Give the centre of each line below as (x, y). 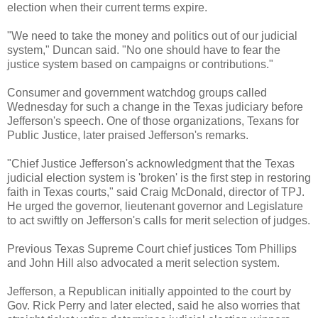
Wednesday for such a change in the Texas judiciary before (155, 107)
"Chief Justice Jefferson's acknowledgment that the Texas (151, 164)
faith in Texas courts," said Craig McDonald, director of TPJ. (156, 192)
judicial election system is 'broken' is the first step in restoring (159, 178)
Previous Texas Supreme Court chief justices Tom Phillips (152, 249)
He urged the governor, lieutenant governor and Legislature (155, 207)
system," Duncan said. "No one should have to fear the (144, 50)
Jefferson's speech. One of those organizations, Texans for (153, 121)
